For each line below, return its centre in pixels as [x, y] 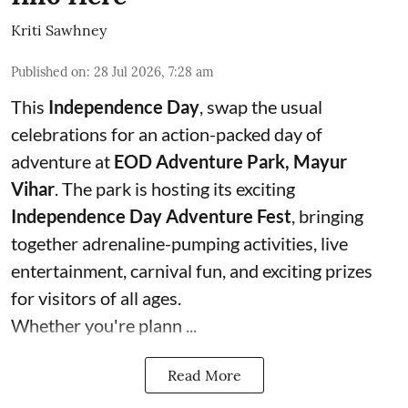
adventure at [62, 161]
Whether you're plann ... [104, 325]
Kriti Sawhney [59, 30]
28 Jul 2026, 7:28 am [154, 72]
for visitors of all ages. [96, 298]
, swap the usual [261, 107]
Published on [49, 72]
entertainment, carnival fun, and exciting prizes [192, 270]
